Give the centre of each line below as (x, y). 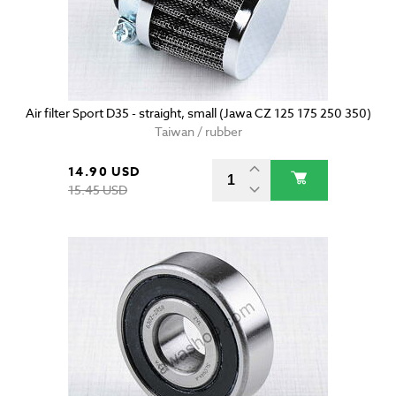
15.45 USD (98, 190)
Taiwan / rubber (198, 132)
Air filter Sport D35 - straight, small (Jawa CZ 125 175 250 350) (198, 113)
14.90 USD (104, 172)
